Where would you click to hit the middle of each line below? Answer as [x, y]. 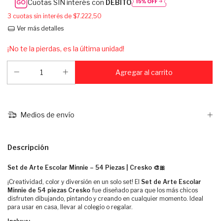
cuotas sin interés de [43, 16]
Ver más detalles [39, 29]
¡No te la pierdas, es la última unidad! [66, 48]
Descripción [28, 147]
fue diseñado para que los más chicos [144, 190]
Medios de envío [46, 115]
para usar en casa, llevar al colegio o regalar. [70, 207]
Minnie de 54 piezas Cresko [49, 190]
